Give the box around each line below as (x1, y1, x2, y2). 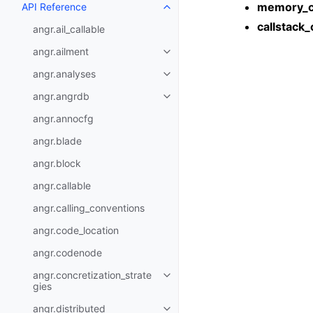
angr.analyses (33, 68, 96, 80)
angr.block (33, 157, 81, 169)
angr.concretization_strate (33, 269, 152, 281)
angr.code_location (33, 224, 119, 236)
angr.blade (33, 135, 82, 147)
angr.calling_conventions (33, 202, 145, 214)
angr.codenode (33, 247, 102, 259)
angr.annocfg (33, 112, 94, 124)
